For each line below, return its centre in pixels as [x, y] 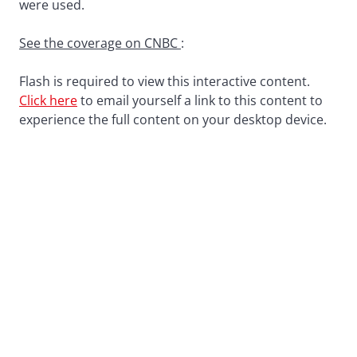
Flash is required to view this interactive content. [165, 82]
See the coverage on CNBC [100, 43]
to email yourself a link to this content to [200, 101]
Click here [48, 101]
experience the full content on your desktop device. [173, 120]
